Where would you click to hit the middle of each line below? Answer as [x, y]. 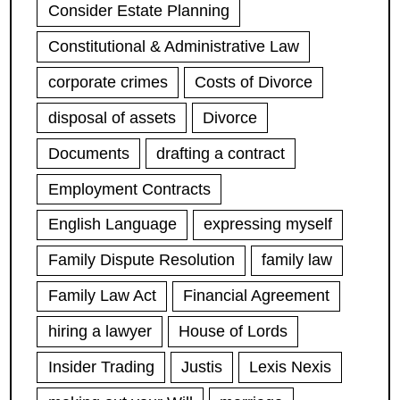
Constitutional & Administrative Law [173, 47]
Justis [201, 367]
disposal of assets [112, 117]
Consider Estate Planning [138, 11]
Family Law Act [102, 296]
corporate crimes [108, 82]
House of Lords [233, 332]
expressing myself [267, 225]
